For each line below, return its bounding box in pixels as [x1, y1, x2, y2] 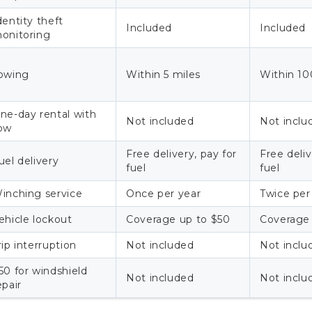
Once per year [126, 187, 201, 200]
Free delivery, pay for [126, 147, 237, 160]
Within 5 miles [126, 68, 201, 81]
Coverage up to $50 [126, 212, 231, 226]
